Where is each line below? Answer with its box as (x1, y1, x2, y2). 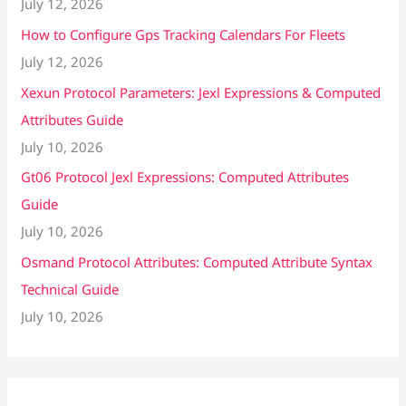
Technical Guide (21, 280, 120, 299)
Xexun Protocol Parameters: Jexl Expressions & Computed (21, 82, 382, 101)
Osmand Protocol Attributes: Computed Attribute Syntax (21, 253, 373, 272)
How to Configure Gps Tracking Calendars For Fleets (21, 24, 346, 43)
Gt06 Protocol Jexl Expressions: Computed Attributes (21, 168, 350, 187)
